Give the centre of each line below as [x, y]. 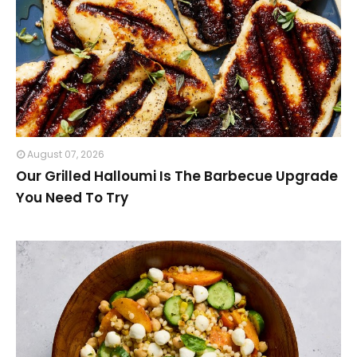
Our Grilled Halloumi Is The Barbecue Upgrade [177, 176]
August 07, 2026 [66, 154]
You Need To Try [72, 198]
